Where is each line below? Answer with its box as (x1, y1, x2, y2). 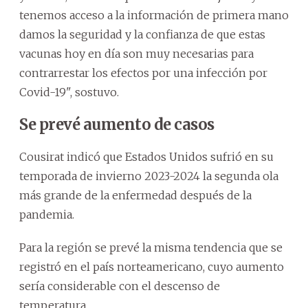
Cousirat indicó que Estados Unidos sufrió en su (19, 149, 274, 164)
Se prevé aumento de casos (19, 114, 214, 134)
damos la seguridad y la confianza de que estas (19, 27, 265, 41)
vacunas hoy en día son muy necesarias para (19, 46, 254, 60)
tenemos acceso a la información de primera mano (19, 8, 289, 22)
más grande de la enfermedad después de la (19, 188, 252, 202)
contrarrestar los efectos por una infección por (19, 65, 267, 80)
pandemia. (19, 207, 74, 221)
